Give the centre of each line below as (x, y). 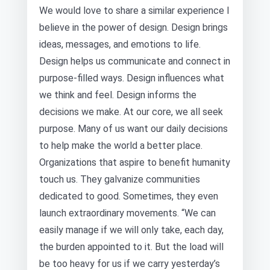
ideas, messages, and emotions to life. (120, 44)
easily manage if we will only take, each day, (131, 230)
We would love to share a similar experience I (134, 11)
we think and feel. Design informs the (118, 95)
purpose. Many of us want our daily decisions (133, 129)
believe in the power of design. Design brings (133, 27)
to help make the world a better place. (121, 146)
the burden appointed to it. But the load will (131, 247)
